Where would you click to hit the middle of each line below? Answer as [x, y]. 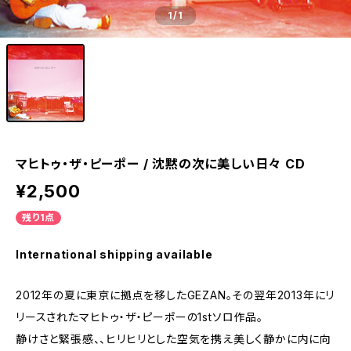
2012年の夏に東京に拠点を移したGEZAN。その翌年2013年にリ [175, 295]
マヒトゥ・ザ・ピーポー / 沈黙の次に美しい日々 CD [161, 164]
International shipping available [114, 254]
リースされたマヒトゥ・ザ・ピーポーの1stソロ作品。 [139, 317]
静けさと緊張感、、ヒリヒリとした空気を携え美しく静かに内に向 [174, 339]
